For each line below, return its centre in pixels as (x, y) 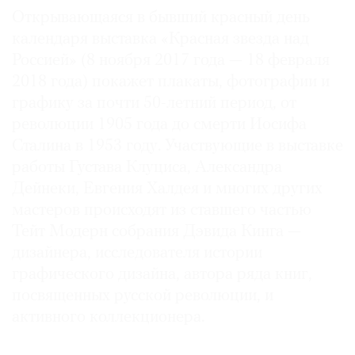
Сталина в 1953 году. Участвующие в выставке (177, 147)
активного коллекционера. (108, 318)
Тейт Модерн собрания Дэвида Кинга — (157, 232)
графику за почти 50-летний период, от (154, 104)
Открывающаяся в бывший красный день (161, 18)
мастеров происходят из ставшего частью (162, 211)
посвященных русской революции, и (143, 296)
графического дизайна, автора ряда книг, (162, 275)
